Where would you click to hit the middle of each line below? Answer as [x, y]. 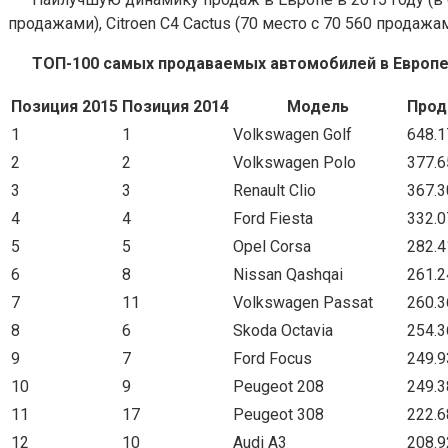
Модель [318, 106]
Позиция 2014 [175, 106]
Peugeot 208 [278, 386]
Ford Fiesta [273, 218]
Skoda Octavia [283, 330]
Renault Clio [274, 190]
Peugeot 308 [278, 414]
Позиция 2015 [64, 106]
